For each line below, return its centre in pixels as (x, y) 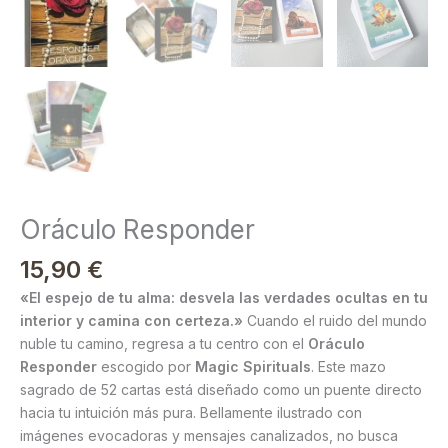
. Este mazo (348, 367)
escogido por (146, 367)
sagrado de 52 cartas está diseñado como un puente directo (221, 390)
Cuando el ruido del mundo (335, 321)
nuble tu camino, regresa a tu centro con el (164, 344)
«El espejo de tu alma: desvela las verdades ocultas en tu (224, 298)
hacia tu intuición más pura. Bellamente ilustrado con (191, 413)
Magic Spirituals (253, 367)
